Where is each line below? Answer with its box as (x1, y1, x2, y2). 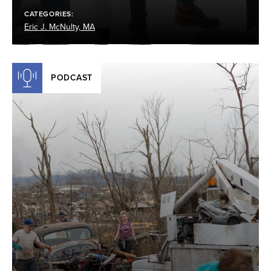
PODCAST (51, 72, 93, 83)
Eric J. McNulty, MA (24, 21, 95, 32)
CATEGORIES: (24, 9, 76, 18)
